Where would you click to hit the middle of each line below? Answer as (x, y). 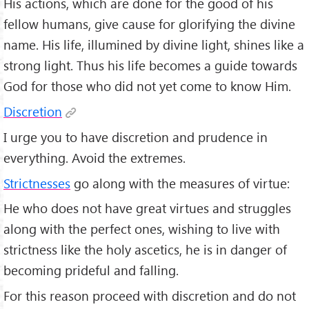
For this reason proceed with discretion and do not (150, 296)
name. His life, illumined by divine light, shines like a (154, 44)
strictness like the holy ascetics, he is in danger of (145, 250)
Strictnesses (37, 183)
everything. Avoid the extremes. (94, 157)
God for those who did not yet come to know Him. (147, 86)
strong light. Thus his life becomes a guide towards (150, 65)
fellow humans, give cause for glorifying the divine (149, 23)
